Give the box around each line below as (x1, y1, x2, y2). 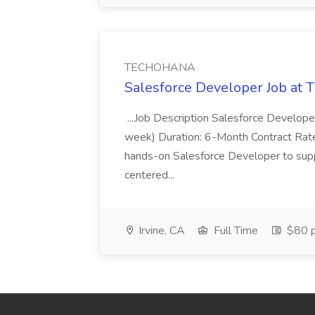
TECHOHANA (124, 60, 195, 75)
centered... (124, 167, 177, 183)
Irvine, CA (136, 223, 185, 238)
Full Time (211, 223, 258, 238)
